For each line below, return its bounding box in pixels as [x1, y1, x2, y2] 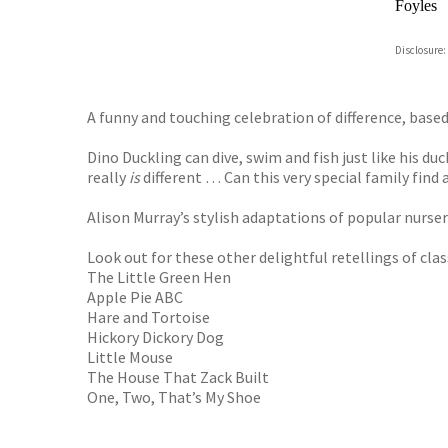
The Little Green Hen [87, 267, 231, 287]
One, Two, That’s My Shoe [87, 387, 261, 407]
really [87, 167, 129, 187]
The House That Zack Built [87, 367, 269, 387]
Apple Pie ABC [87, 287, 183, 307]
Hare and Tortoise [87, 307, 210, 327]
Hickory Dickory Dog [87, 327, 224, 347]
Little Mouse [87, 347, 173, 367]
